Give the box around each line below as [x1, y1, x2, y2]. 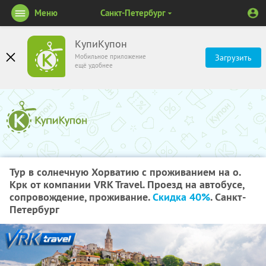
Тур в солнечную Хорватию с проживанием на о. [9, 165, 240, 179]
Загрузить [215, 52, 252, 63]
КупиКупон [75, 37, 127, 50]
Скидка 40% [153, 190, 210, 204]
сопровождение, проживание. [9, 190, 153, 204]
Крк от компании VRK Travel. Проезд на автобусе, [9, 178, 244, 191]
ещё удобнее [75, 61, 113, 69]
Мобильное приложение [75, 52, 146, 61]
